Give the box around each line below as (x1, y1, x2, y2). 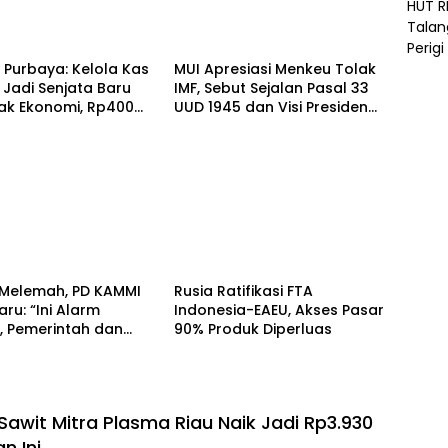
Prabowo (173, 115, 240, 136)
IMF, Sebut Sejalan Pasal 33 (173, 77, 369, 98)
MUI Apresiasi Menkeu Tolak (173, 58, 376, 79)
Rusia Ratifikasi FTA (173, 281, 313, 302)
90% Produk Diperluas (173, 319, 332, 340)
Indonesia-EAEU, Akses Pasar (173, 300, 384, 321)
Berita (188, 20, 221, 37)
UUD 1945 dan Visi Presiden (173, 96, 368, 117)
